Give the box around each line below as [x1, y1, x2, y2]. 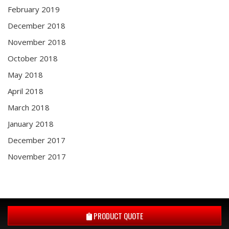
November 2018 [8, 37, 66, 47]
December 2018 [8, 20, 65, 31]
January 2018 [8, 119, 54, 129]
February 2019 [8, 4, 60, 14]
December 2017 [8, 135, 65, 145]
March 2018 [8, 102, 50, 112]
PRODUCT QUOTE [91, 210, 143, 221]
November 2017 [8, 151, 66, 162]
